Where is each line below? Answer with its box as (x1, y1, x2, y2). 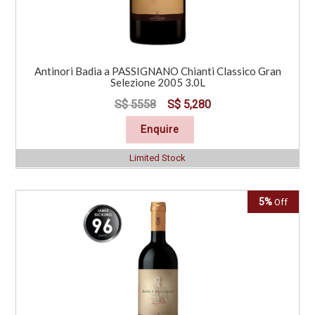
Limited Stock (129, 152, 186, 163)
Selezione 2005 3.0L (110, 75, 205, 89)
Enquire (140, 122, 179, 136)
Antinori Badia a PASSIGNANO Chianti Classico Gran (34, 64, 281, 77)
